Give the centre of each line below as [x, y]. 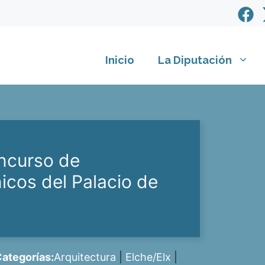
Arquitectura [85, 257]
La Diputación [195, 60]
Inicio [120, 60]
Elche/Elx [148, 257]
